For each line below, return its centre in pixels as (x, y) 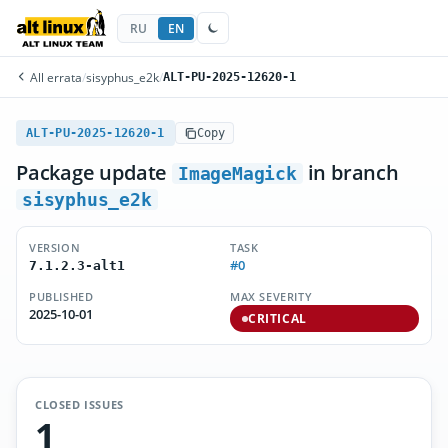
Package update (94, 172)
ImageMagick (237, 173)
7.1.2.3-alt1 (77, 265)
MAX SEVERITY (271, 296)
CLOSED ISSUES (79, 404)
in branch (350, 172)
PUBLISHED (61, 296)
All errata (54, 77)
